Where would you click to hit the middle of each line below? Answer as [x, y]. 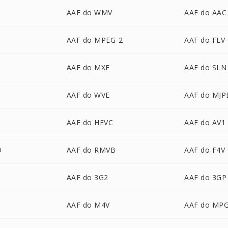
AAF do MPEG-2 [95, 40]
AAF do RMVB [91, 150]
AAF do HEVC [90, 122]
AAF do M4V [88, 205]
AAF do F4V [205, 150]
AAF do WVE [88, 95]
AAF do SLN [206, 67]
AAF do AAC [206, 12]
